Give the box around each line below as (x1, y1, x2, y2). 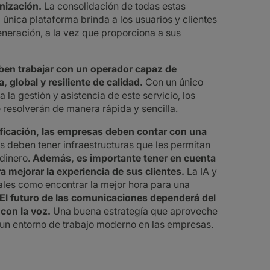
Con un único (143, 76, 203, 88)
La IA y (184, 165, 217, 177)
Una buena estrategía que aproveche (51, 205, 218, 217)
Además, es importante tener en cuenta (33, 152, 216, 164)
